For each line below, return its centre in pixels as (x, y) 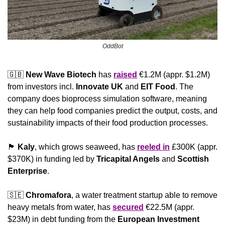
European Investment (158, 219)
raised (125, 75)
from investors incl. (42, 87)
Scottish (193, 159)
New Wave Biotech (62, 75)
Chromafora (48, 195)
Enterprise (27, 171)
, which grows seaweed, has (86, 147)
